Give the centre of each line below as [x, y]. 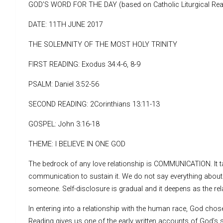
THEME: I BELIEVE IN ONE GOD [77, 144]
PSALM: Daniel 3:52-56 [64, 84]
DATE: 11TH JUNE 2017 [66, 24]
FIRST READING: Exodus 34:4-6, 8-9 [84, 64]
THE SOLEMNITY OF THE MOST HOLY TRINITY [103, 44]
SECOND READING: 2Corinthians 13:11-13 [94, 104]
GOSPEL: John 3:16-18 [64, 124]
